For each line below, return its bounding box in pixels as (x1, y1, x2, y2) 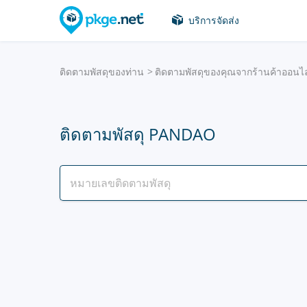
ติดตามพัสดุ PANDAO (60, 123, 216, 145)
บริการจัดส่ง (188, 14, 239, 27)
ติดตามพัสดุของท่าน (60, 65, 144, 78)
